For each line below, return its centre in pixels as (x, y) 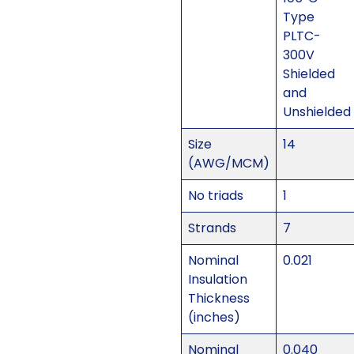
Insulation (217, 280)
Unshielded (316, 112)
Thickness (218, 299)
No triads (215, 196)
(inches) (214, 318)
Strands (212, 228)
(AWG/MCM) (228, 164)
